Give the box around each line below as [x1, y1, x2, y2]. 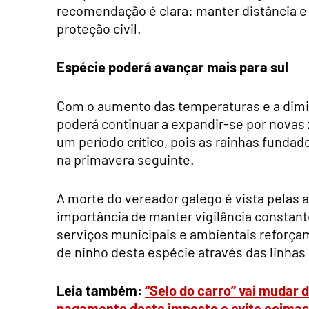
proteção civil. [57, 19, 141, 37]
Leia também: [57, 281, 145, 299]
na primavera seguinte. [57, 150, 195, 168]
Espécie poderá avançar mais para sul [57, 58, 288, 75]
